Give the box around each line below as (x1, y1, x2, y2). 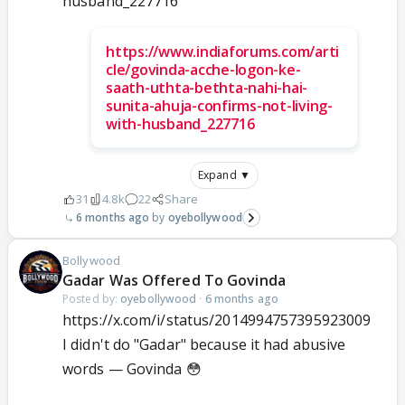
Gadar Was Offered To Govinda (62, 270, 286, 291)
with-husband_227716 (106, 114, 255, 135)
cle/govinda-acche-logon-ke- (106, 60, 301, 80)
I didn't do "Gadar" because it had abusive (62, 334, 346, 355)
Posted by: (62, 291, 121, 307)
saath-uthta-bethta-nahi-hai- (106, 78, 307, 99)
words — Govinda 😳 (62, 359, 202, 380)
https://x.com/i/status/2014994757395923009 (62, 310, 372, 331)
